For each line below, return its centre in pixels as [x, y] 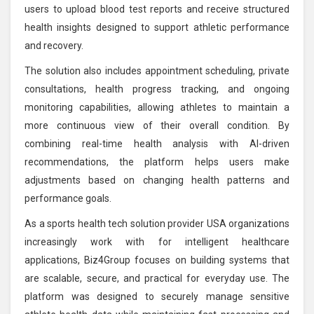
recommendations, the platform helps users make [157, 162]
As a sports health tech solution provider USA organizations [157, 223]
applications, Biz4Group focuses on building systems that [157, 260]
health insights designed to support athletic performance [157, 27]
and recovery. [54, 45]
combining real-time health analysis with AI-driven [157, 143]
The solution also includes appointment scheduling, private [157, 70]
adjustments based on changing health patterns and [157, 180]
